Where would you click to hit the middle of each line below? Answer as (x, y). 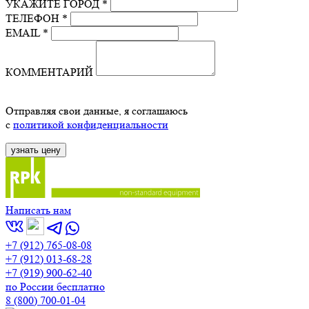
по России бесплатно (55, 287)
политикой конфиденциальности (91, 125)
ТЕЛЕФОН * (37, 19)
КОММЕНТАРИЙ (49, 72)
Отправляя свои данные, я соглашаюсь (97, 111)
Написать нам (38, 210)
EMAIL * (27, 33)
